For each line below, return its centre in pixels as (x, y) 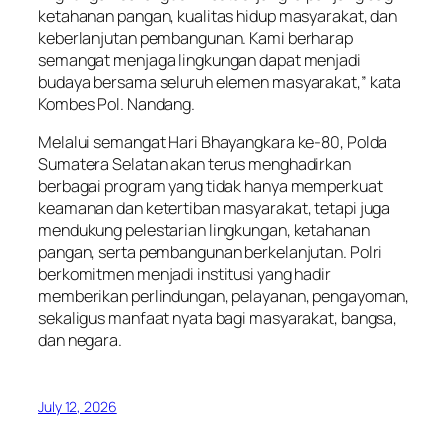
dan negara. (80, 339)
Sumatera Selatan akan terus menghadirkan (194, 163)
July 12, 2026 (77, 407)
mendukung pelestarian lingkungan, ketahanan (204, 229)
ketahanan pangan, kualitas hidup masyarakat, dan (218, 15)
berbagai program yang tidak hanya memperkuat (210, 185)
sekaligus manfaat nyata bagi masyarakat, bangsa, (218, 317)
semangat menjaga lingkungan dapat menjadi (199, 59)
